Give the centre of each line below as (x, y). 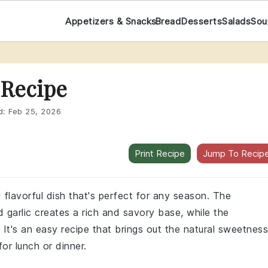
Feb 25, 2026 (35, 111)
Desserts (202, 21)
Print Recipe (160, 153)
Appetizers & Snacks (111, 21)
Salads (237, 21)
